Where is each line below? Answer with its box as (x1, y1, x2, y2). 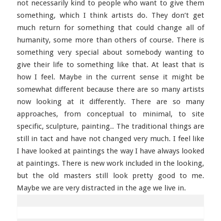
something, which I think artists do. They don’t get (16, 11, 205, 20)
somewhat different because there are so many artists (16, 85, 205, 94)
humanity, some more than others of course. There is (16, 36, 205, 44)
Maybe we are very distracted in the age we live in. (16, 184, 186, 192)
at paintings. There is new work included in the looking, (16, 159, 205, 168)
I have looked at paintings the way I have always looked (16, 147, 205, 155)
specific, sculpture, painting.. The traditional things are (16, 122, 205, 131)
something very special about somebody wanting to (16, 48, 205, 57)
